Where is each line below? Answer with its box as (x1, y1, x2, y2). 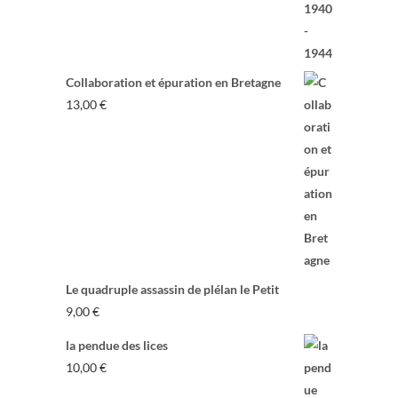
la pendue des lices (66, 338, 168, 354)
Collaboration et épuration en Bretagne (66, 75, 281, 91)
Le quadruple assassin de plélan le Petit (66, 282, 279, 298)
